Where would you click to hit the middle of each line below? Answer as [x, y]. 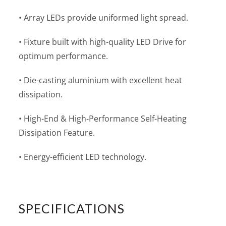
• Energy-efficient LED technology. [83, 157]
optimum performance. [64, 56]
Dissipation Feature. [57, 133]
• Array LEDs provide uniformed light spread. [104, 18]
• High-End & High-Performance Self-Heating [103, 119]
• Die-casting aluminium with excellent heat [101, 80]
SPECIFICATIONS [72, 209]
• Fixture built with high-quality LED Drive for [103, 42]
